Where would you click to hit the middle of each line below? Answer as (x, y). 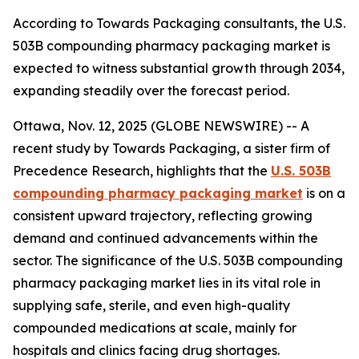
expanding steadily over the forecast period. (151, 91)
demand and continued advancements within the (165, 238)
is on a (324, 193)
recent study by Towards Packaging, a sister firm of (171, 148)
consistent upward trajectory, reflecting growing (163, 216)
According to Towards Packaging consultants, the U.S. (179, 23)
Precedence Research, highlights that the (142, 171)
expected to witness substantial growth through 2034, (179, 68)
